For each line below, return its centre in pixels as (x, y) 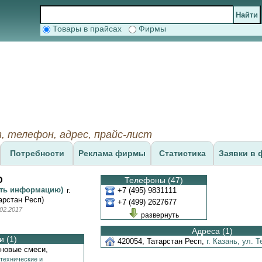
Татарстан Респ (174, 242)
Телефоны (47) (154, 180)
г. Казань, (224, 242)
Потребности (37, 153)
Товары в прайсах (89, 29)
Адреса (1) (212, 231)
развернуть (160, 215)
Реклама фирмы (112, 153)
